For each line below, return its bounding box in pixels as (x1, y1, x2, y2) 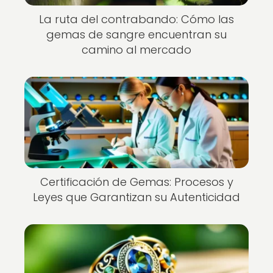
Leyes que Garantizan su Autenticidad (33, 190, 240, 205)
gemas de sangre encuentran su (46, 27, 227, 42)
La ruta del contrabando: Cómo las (39, 12, 234, 27)
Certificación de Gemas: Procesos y (40, 174, 233, 190)
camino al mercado (82, 42, 191, 57)
